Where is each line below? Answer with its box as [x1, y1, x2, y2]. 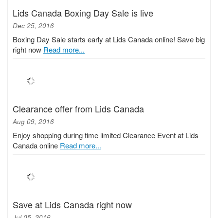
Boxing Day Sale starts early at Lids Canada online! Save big [13, 34, 205, 44]
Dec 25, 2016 [13, 20, 54, 30]
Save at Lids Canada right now [13, 198, 132, 211]
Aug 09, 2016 [13, 116, 54, 126]
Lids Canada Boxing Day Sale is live [13, 6, 153, 19]
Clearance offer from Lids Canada [13, 102, 144, 115]
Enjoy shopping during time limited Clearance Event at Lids [13, 129, 199, 140]
